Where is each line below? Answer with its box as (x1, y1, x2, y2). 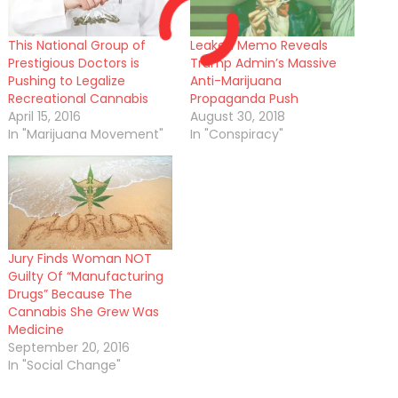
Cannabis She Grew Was (7, 302, 159, 321)
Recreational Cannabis (7, 89, 148, 107)
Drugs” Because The (7, 284, 132, 303)
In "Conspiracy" (190, 124, 283, 143)
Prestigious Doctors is (7, 53, 139, 72)
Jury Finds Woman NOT (7, 249, 152, 267)
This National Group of (7, 36, 146, 54)
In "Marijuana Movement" (7, 124, 163, 143)
